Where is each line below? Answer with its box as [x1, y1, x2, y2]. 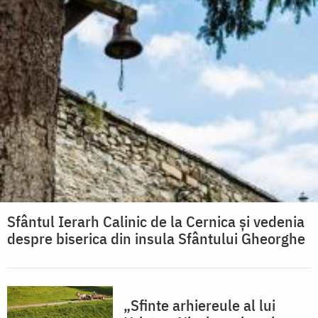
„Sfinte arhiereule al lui [124, 295, 275, 316]
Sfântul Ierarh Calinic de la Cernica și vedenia [7, 211, 305, 232]
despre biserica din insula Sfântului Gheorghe [7, 228, 305, 249]
